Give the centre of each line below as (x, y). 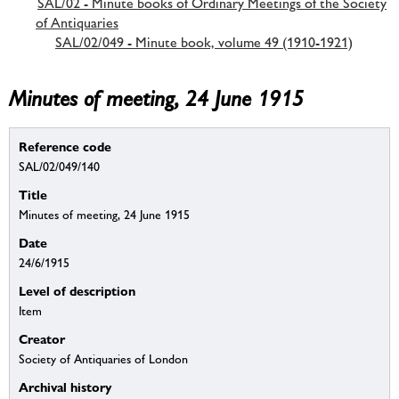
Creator (42, 339)
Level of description (77, 291)
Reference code (65, 147)
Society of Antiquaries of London (103, 359)
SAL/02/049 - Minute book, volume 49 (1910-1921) (204, 42)
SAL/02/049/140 (59, 167)
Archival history (65, 387)
